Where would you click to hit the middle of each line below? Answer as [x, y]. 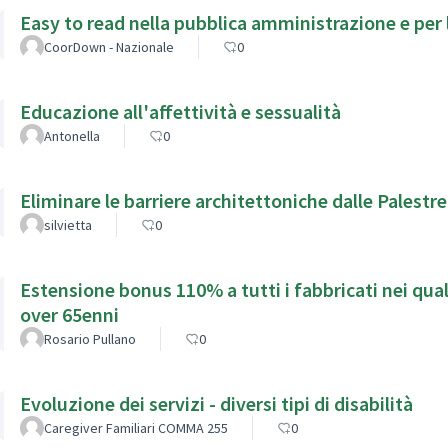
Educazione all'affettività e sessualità [180, 111]
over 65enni [69, 314]
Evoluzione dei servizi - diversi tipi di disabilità [216, 403]
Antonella [72, 135]
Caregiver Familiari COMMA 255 [136, 427]
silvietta [68, 224]
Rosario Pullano [90, 338]
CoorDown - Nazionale [109, 46]
